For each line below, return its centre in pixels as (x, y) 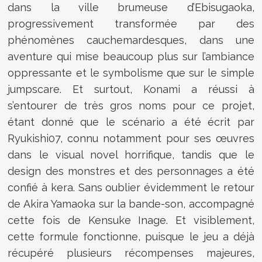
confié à (29, 187)
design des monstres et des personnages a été (131, 171)
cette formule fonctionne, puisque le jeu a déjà (131, 236)
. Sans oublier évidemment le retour (163, 187)
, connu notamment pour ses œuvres (157, 138)
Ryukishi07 (34, 138)
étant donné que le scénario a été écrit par (131, 122)
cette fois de (48, 220)
